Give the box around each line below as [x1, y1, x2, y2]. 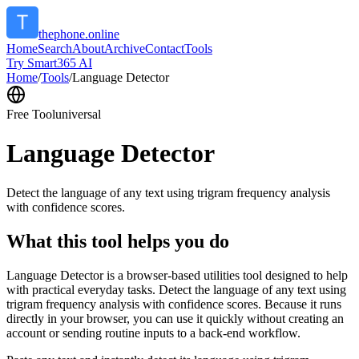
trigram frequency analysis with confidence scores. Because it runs [6, 296, 341, 311]
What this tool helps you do [6, 230, 229, 252]
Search [38, 42, 72, 55]
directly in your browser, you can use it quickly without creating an [6, 311, 344, 325]
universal [55, 107, 101, 121]
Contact [145, 42, 184, 55]
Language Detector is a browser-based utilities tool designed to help [6, 268, 348, 282]
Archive [104, 42, 145, 55]
